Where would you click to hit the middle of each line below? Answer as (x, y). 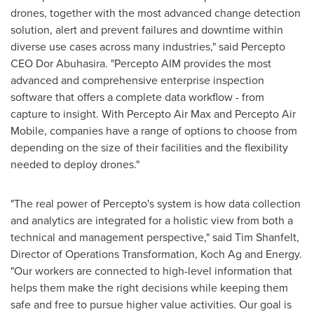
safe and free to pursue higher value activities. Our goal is (151, 305)
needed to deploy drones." (75, 164)
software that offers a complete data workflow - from (137, 97)
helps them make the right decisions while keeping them (149, 288)
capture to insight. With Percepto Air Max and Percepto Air (153, 114)
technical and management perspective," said (123, 237)
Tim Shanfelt (266, 237)
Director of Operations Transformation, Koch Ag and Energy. (156, 254)
